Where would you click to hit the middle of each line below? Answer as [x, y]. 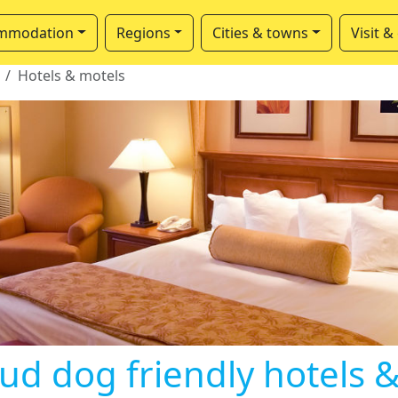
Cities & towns [261, 32]
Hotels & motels [72, 76]
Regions [143, 32]
